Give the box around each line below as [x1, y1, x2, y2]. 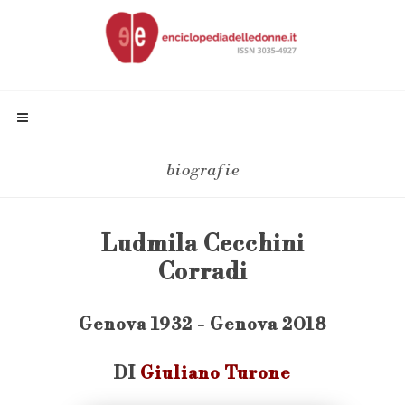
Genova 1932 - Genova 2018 [79, 314, 326, 335]
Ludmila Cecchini [100, 231, 305, 259]
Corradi [157, 259, 248, 287]
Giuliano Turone [140, 363, 291, 384]
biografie [165, 160, 240, 181]
